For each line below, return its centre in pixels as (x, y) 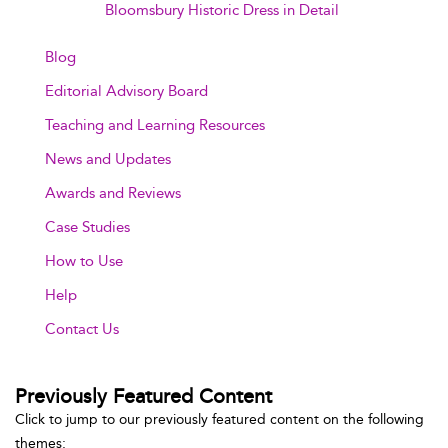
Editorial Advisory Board (126, 91)
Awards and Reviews (113, 193)
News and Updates (108, 159)
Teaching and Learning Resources (155, 125)
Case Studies (87, 227)
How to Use (84, 261)
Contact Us (82, 329)
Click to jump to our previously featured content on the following (219, 419)
